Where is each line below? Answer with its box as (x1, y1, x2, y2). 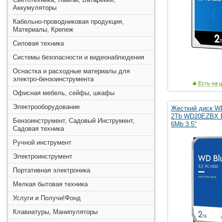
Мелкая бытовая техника (13, 180, 88, 188)
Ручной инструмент (13, 139, 71, 146)
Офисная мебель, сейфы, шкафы (13, 89, 114, 97)
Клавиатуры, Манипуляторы (13, 208, 98, 216)
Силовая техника (13, 40, 64, 47)
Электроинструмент (13, 153, 72, 160)
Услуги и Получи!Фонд (13, 194, 81, 202)
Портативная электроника (13, 166, 90, 174)
